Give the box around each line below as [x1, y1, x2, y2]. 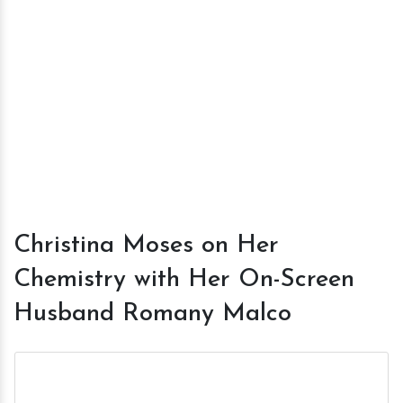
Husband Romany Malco [13, 301, 291, 327]
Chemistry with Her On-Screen [13, 267, 354, 293]
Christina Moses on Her [13, 233, 279, 259]
